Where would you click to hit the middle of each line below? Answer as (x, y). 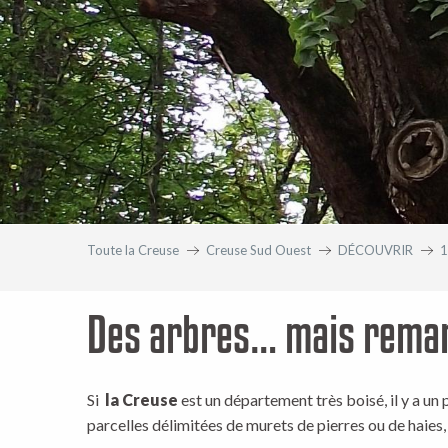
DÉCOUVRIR (375, 250)
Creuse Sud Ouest (258, 250)
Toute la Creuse (133, 250)
